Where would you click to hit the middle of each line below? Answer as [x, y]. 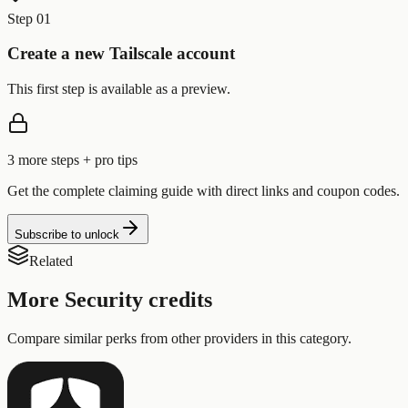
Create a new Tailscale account [121, 54]
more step [44, 160]
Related [51, 261]
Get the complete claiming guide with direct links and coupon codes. [204, 191]
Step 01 [29, 18]
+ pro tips [108, 160]
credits [178, 300]
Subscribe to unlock [67, 235]
